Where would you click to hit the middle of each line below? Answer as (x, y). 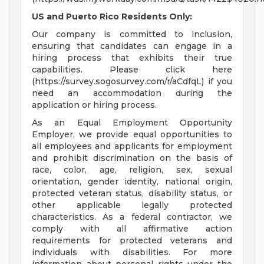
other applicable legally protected (132, 205)
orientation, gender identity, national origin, (132, 182)
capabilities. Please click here (132, 70)
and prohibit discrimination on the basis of (132, 158)
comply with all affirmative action (132, 229)
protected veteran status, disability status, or (132, 194)
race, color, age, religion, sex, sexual (132, 170)
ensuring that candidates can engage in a (132, 46)
